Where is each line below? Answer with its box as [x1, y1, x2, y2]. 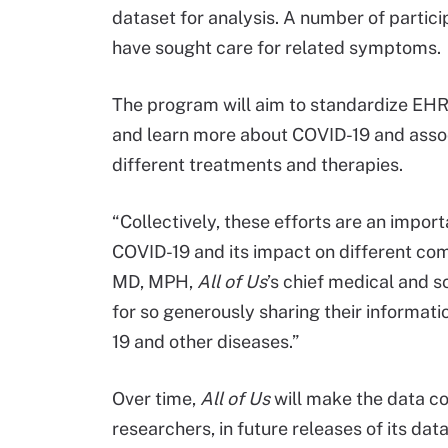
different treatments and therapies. [112, 154, 403, 175]
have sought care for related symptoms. [112, 37, 441, 58]
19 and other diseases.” [112, 331, 299, 352]
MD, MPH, [112, 271, 197, 292]
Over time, [112, 388, 200, 409]
